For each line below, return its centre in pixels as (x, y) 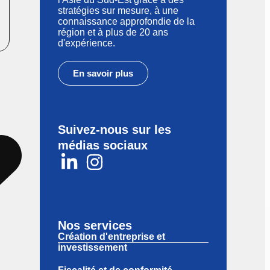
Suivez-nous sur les (115, 130)
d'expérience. (86, 43)
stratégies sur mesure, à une (118, 11)
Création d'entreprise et (111, 237)
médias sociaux (103, 145)
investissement (93, 247)
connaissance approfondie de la (126, 21)
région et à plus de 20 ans (113, 32)
